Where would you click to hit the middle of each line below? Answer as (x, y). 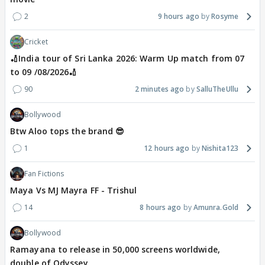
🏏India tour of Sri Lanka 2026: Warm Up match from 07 (127, 59)
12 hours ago (167, 148)
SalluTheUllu (217, 89)
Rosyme (225, 17)
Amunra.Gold (216, 208)
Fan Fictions (44, 174)
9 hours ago (178, 17)
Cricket (36, 42)
